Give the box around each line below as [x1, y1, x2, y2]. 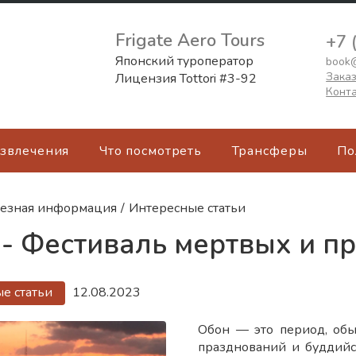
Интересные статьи [129, 199, 246, 217]
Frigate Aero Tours [115, 29, 265, 52]
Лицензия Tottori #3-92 [115, 70, 257, 87]
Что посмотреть [99, 141, 202, 160]
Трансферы [231, 141, 308, 160]
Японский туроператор [115, 52, 253, 70]
